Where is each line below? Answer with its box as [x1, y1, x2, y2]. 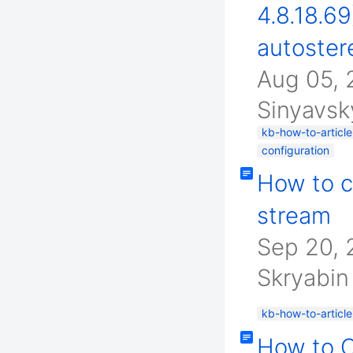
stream [257, 202, 331, 229]
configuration [262, 143, 329, 157]
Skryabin [257, 264, 349, 292]
